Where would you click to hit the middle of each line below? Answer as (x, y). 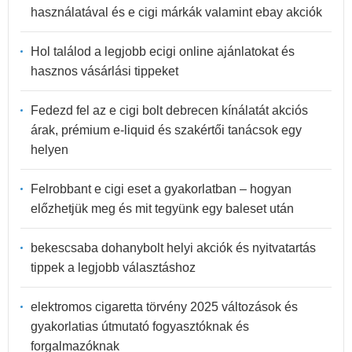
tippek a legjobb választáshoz (113, 267)
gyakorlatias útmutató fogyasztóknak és (140, 326)
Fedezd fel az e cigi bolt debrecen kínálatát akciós (169, 110)
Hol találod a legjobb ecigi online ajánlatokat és (163, 51)
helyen (49, 149)
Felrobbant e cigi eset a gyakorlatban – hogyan (161, 189)
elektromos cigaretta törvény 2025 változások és (164, 306)
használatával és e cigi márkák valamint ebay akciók (176, 12)
